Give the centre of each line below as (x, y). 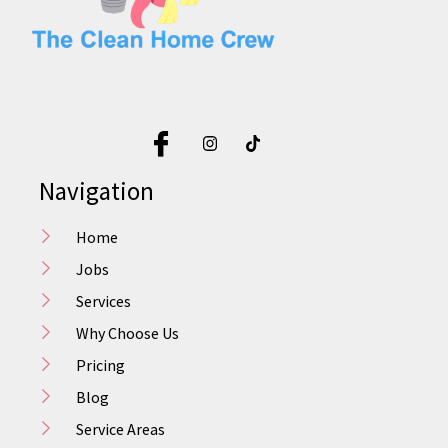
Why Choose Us (127, 333)
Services (103, 301)
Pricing (100, 365)
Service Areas (120, 429)
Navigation (97, 191)
